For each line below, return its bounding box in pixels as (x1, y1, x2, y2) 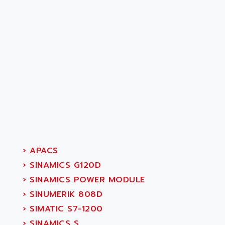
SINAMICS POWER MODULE (26, 174, 145, 186)
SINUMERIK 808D (26, 188, 102, 200)
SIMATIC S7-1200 (26, 203, 103, 215)
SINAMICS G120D (26, 159, 101, 171)
